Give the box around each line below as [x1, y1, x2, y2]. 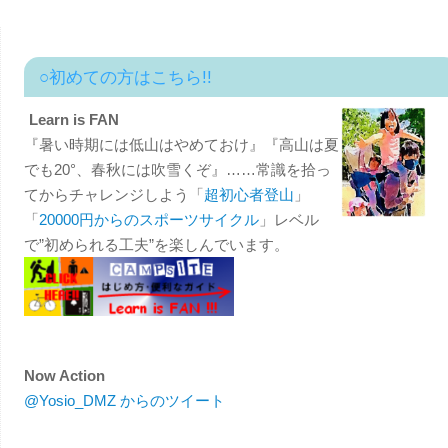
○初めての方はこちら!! [38, 67, 212, 86]
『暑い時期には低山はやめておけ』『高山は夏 [23, 135, 339, 153]
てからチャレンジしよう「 [23, 185, 204, 203]
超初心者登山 [203, 185, 294, 203]
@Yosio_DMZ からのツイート [23, 392, 225, 410]
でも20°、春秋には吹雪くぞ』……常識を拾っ [23, 160, 331, 178]
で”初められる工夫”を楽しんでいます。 [23, 235, 289, 253]
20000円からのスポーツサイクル [38, 210, 259, 228]
